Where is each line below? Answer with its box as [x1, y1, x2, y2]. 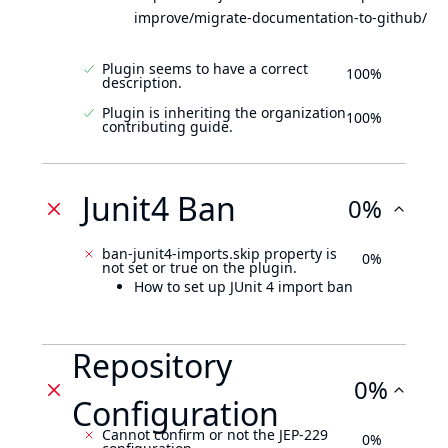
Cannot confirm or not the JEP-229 [102, 425, 328, 444]
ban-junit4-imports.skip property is [102, 244, 337, 263]
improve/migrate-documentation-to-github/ [134, 8, 427, 27]
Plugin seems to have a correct [102, 59, 308, 78]
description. [102, 73, 182, 92]
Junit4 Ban [82, 187, 236, 230]
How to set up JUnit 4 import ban [134, 277, 353, 296]
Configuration [72, 392, 280, 435]
